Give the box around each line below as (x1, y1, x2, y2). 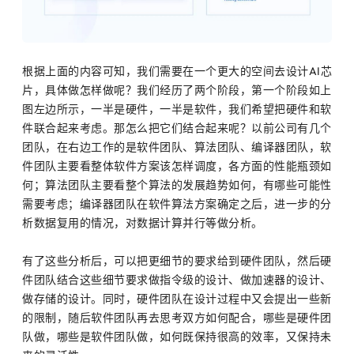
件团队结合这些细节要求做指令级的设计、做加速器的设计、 (22, 273, 332, 288)
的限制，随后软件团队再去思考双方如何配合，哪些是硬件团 (22, 311, 332, 326)
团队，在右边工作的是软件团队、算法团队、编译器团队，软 (22, 140, 332, 155)
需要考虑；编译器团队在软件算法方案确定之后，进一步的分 (22, 197, 332, 212)
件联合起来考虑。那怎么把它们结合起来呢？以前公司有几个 (22, 121, 332, 136)
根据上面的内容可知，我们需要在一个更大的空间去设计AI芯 (22, 64, 332, 79)
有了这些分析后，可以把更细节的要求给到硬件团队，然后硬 (22, 254, 332, 269)
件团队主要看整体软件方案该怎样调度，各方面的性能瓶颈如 (22, 159, 332, 174)
